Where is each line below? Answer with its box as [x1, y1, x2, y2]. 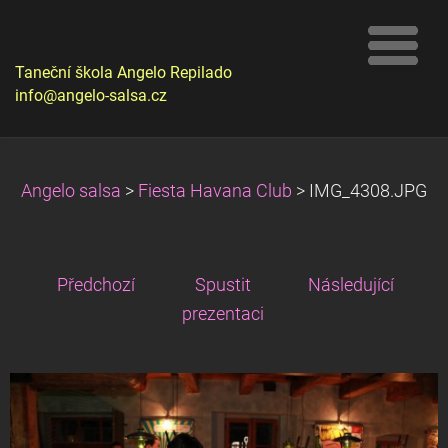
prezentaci [182, 304, 264, 324]
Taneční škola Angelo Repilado [15, 63, 232, 82]
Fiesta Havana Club [138, 181, 292, 201]
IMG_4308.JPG [309, 181, 427, 201]
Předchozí [57, 275, 135, 295]
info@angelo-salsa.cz [15, 86, 167, 105]
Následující [308, 275, 394, 295]
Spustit [195, 275, 251, 295]
